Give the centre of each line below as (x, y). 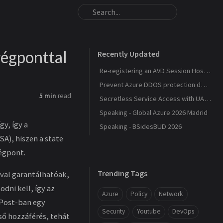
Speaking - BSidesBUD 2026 (141, 126)
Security (113, 212)
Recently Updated (129, 54)
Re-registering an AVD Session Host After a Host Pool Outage (207, 71)
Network (171, 194)
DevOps (183, 212)
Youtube (149, 212)
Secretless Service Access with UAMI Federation (208, 99)
